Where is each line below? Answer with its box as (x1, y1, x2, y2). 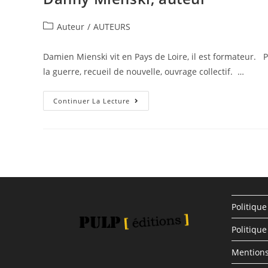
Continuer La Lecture (53, 96, 130, 105)
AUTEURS (93, 21, 130, 32)
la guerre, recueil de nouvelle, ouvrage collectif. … (43, 66, 244, 77)
